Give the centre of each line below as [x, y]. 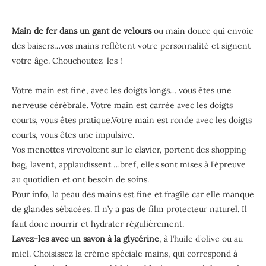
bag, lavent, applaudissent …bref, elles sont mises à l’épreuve [129, 164]
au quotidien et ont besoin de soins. [80, 179]
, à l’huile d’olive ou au [201, 238]
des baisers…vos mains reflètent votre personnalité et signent [131, 45]
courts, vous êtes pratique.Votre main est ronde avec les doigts [132, 120]
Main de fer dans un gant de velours [82, 31]
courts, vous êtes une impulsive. [73, 134]
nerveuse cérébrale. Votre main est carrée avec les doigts [122, 105]
